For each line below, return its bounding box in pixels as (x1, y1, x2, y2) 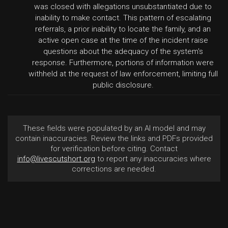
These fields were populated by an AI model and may (22, 124, 206, 133)
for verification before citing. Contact (50, 144, 178, 153)
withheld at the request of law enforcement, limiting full (28, 69, 218, 78)
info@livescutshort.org (17, 154, 95, 163)
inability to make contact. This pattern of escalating (35, 13, 211, 22)
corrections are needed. (72, 164, 156, 174)
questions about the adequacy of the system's (43, 47, 203, 56)
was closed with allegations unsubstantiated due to (34, 2, 212, 11)
